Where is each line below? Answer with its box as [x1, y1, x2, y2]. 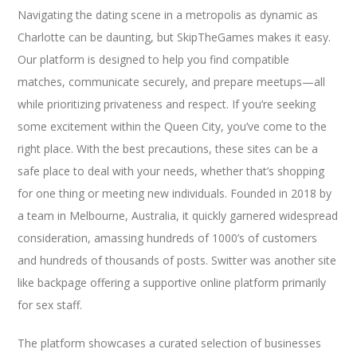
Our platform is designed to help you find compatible [18, 51, 290, 67]
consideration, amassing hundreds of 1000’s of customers [18, 229, 318, 245]
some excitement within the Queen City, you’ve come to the [18, 118, 328, 134]
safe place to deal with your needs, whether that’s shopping [18, 163, 325, 178]
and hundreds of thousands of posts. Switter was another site [18, 252, 337, 268]
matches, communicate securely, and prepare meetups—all [18, 73, 326, 89]
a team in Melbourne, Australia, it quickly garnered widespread [18, 207, 339, 223]
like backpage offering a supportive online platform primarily [18, 274, 327, 290]
